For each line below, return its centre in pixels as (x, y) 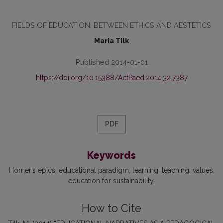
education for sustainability (111, 181)
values (203, 170)
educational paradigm (94, 170)
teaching (175, 170)
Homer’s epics (32, 170)
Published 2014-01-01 (111, 62)
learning (145, 170)
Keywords (111, 155)
